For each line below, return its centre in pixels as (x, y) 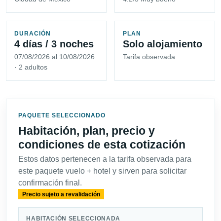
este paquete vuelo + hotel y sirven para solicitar (102, 171)
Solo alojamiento (163, 44)
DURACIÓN (33, 34)
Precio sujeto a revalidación (61, 194)
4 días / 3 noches (54, 44)
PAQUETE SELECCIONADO (62, 116)
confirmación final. (50, 183)
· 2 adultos (31, 67)
